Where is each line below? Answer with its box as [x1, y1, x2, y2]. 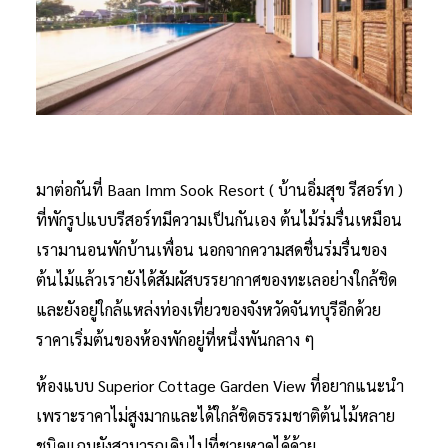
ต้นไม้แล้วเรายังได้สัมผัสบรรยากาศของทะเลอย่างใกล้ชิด [36, 268, 397, 290]
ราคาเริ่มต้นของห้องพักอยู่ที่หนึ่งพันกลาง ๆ [36, 328, 315, 350]
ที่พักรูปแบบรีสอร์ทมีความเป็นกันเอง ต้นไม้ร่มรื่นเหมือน [36, 208, 402, 230]
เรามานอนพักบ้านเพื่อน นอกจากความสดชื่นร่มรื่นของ [36, 238, 387, 260]
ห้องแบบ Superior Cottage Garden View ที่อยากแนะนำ [36, 374, 404, 396]
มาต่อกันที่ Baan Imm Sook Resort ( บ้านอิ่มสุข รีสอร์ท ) [36, 178, 403, 200]
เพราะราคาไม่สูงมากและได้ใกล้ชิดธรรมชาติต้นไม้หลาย [36, 404, 395, 426]
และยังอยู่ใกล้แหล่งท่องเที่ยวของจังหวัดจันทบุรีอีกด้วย [36, 298, 381, 320]
